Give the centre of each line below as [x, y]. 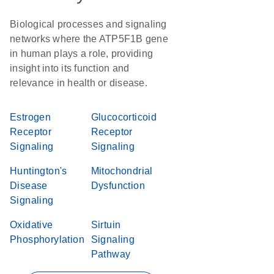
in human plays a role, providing [81, 54]
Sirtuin [106, 225]
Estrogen [31, 117]
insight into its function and [70, 68]
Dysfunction [118, 186]
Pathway [111, 254]
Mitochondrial [122, 171]
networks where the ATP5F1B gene [89, 39]
